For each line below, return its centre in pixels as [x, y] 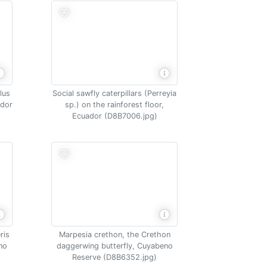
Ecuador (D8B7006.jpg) [114, 116]
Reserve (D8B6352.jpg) [115, 257]
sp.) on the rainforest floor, [115, 105]
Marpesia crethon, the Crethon [114, 234]
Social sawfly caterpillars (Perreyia [115, 93]
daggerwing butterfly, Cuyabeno [114, 246]
